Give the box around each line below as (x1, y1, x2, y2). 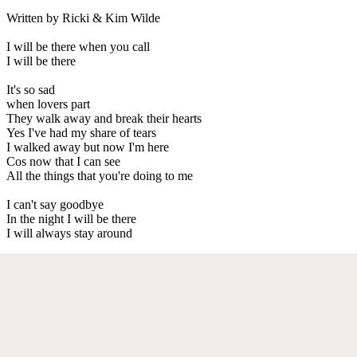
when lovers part (6, 96, 90, 111)
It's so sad (6, 82, 55, 96)
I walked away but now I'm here (6, 139, 169, 154)
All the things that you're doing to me (6, 168, 193, 182)
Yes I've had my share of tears (6, 125, 156, 139)
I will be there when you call (6, 39, 150, 53)
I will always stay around (6, 226, 132, 240)
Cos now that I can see (6, 154, 120, 168)
